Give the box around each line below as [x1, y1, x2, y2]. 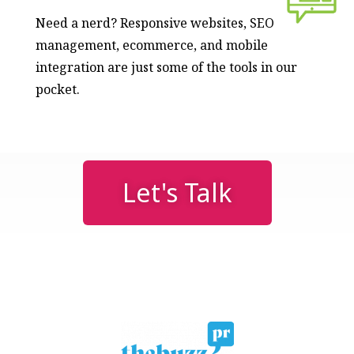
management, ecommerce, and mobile [36, 36, 268, 54]
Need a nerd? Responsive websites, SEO [36, 13, 274, 32]
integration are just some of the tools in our [36, 58, 297, 76]
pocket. [36, 80, 80, 98]
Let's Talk [122, 175, 232, 209]
